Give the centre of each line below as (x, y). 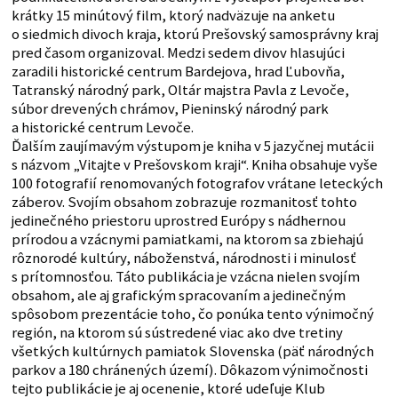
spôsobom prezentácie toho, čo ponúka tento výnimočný (192, 314)
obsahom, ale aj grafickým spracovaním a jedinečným (178, 295)
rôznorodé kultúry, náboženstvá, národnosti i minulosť (183, 258)
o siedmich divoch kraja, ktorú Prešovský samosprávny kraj (195, 34)
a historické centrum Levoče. (102, 127)
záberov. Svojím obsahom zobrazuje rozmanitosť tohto (184, 202)
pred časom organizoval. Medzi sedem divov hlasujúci (178, 52)
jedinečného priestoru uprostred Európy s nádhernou (178, 220)
